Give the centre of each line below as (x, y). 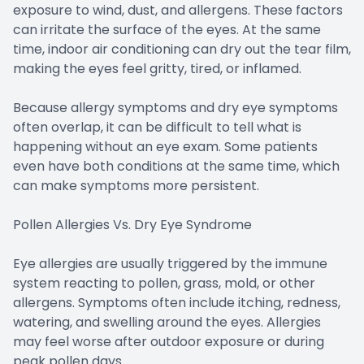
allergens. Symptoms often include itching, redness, (177, 302)
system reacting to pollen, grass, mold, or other (164, 283)
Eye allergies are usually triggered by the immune (170, 263)
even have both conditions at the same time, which (176, 166)
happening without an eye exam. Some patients (165, 146)
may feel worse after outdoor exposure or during (169, 341)
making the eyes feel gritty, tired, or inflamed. (157, 68)
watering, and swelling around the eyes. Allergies (167, 322)
